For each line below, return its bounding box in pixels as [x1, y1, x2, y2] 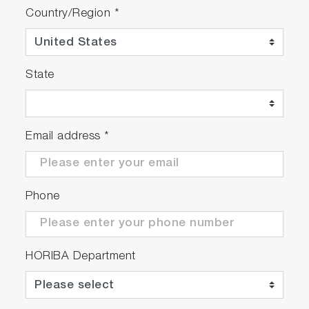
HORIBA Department [26, 250, 136, 263]
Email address [26, 130, 105, 143]
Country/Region [26, 8, 114, 20]
